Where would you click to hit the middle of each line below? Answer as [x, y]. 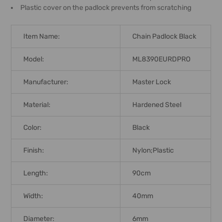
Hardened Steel [157, 105]
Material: [37, 105]
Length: [36, 173]
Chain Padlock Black [164, 37]
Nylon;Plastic [153, 151]
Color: [32, 128]
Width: [33, 196]
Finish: [34, 151]
